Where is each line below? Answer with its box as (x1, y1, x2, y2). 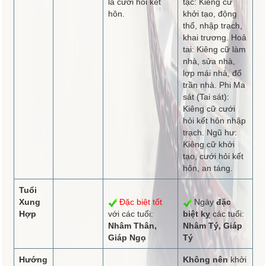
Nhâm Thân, (107, 220, 157, 230)
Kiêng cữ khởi (182, 139, 235, 149)
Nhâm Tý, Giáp (182, 220, 242, 230)
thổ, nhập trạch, (182, 20, 242, 30)
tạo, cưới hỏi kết (182, 151, 243, 161)
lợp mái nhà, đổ (182, 68, 242, 78)
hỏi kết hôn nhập (182, 115, 246, 125)
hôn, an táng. (182, 163, 233, 173)
